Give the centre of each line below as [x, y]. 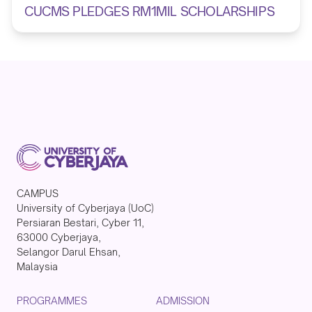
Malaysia [37, 267]
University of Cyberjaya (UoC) [85, 208]
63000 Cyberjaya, [59, 237]
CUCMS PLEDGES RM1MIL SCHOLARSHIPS [150, 11]
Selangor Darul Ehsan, [69, 252]
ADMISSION [183, 301]
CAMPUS [38, 194]
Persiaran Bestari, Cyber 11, [80, 223]
